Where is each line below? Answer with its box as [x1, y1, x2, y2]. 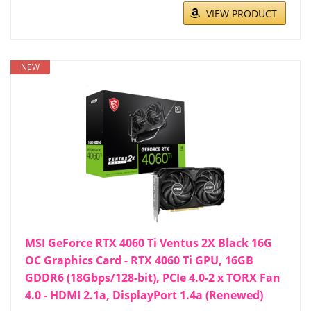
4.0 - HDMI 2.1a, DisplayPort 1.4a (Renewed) [25, 287, 263, 303]
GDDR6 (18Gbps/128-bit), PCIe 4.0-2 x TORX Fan [25, 270, 280, 286]
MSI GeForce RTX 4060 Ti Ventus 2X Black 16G [25, 235, 272, 251]
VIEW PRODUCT [206, 7, 277, 21]
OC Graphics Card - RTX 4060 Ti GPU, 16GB [25, 253, 253, 269]
